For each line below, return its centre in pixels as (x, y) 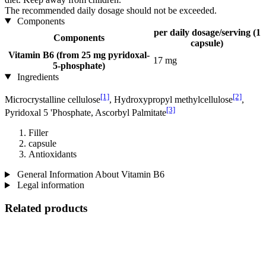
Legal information (49, 185)
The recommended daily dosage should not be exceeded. (111, 10)
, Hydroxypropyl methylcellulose (171, 99)
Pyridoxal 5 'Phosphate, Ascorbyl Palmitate (85, 113)
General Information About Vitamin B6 (89, 175)
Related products (46, 208)
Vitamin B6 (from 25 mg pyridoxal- (79, 55)
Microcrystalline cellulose (53, 99)
